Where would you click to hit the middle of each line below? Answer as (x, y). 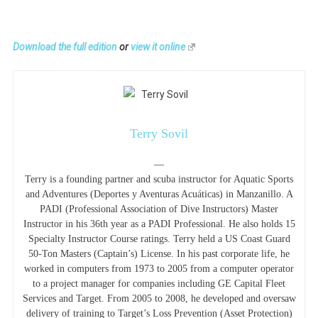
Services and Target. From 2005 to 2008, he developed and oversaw (159, 298)
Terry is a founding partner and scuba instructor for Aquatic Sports (159, 179)
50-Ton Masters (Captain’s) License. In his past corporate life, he (159, 253)
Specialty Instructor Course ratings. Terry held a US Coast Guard (159, 238)
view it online (158, 46)
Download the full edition (65, 46)
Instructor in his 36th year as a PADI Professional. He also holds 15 (159, 224)
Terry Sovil (159, 133)
